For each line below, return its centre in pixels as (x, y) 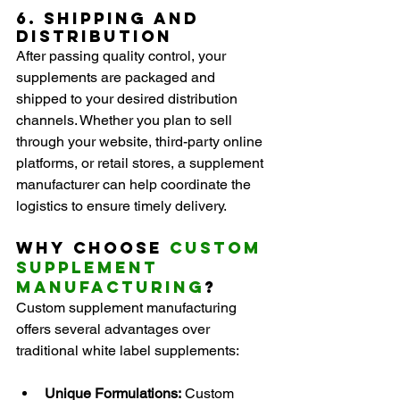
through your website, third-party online (141, 142)
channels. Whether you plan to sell (126, 121)
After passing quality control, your (123, 56)
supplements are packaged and (117, 78)
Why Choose (93, 248)
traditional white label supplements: (128, 351)
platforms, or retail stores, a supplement (142, 163)
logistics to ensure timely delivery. (121, 206)
